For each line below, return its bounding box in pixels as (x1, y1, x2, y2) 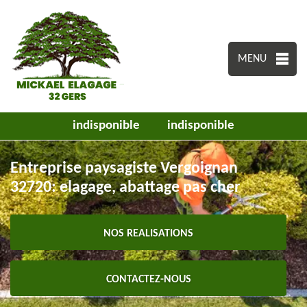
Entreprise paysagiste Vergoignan (10, 160, 238, 177)
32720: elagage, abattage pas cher (10, 180, 241, 196)
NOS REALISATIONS (103, 228, 194, 239)
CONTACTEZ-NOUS (106, 274, 191, 285)
